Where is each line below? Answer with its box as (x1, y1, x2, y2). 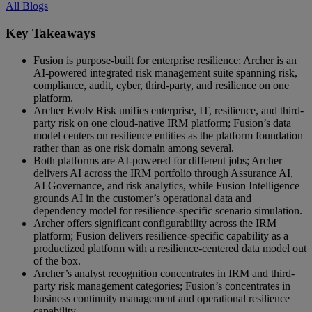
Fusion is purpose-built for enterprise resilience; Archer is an (33, 54, 297, 66)
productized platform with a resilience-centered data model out (33, 242, 306, 254)
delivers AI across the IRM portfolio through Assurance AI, (33, 166, 293, 179)
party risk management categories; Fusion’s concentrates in (33, 279, 290, 292)
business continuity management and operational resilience (33, 292, 290, 304)
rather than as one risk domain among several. (33, 141, 234, 154)
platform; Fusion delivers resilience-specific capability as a (33, 229, 288, 242)
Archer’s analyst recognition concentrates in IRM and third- (33, 267, 295, 279)
